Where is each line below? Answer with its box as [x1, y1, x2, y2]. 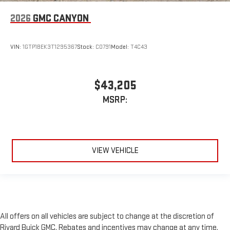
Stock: [77, 43, 95, 51]
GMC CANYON [33, 12, 89, 25]
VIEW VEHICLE [91, 146, 139, 156]
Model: [111, 43, 130, 51]
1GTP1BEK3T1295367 [23, 43, 77, 51]
